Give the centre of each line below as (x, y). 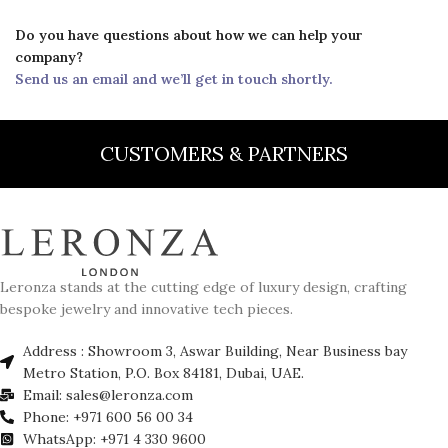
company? (49, 56)
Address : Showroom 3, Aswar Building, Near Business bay (214, 351)
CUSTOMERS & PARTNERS (223, 153)
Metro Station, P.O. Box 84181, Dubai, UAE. (163, 373)
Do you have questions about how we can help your (189, 34)
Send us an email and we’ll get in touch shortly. (174, 78)
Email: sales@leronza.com (107, 395)
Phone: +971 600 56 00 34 (107, 417)
